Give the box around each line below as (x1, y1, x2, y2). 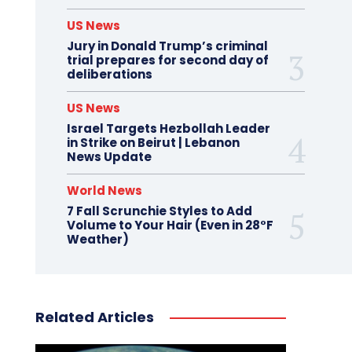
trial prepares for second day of (66, 52, 269, 68)
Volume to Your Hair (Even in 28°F (66, 217, 273, 233)
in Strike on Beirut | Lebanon (66, 134, 240, 151)
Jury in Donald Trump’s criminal (66, 38, 268, 54)
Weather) (66, 231, 129, 247)
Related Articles (35, 307, 154, 327)
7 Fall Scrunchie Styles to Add (66, 203, 252, 219)
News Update (66, 148, 152, 165)
